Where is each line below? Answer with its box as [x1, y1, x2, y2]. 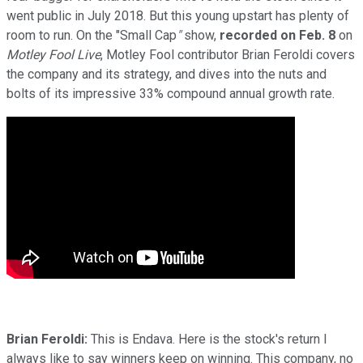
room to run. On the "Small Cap [6, 27, 177, 43]
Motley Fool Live [6, 46, 100, 62]
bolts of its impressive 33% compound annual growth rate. [6, 85, 335, 101]
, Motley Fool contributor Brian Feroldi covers [100, 46, 355, 62]
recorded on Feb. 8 [220, 27, 335, 43]
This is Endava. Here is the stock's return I [88, 331, 327, 347]
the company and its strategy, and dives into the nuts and [6, 66, 327, 82]
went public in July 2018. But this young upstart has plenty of [6, 7, 349, 23]
